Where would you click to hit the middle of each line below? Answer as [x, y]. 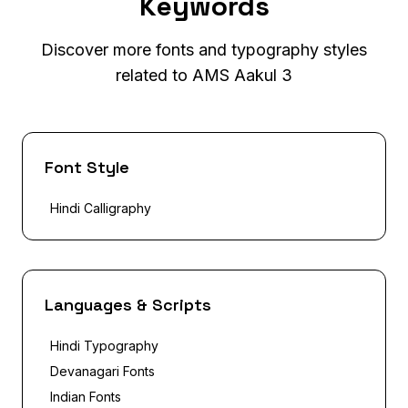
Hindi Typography [104, 345]
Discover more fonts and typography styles [204, 49]
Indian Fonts [86, 396]
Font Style [87, 167]
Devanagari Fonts [102, 371]
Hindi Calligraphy [101, 208]
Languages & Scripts [128, 304]
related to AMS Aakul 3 [204, 75]
